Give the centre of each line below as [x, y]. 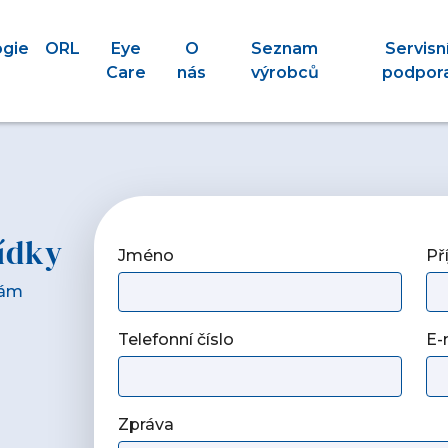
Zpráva [145, 424]
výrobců [284, 72]
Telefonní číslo [175, 340]
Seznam [285, 48]
